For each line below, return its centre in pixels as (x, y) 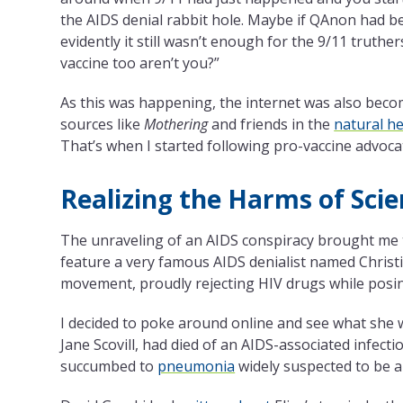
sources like (103, 124)
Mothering (176, 124)
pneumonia (197, 366)
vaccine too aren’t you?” (140, 63)
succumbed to (109, 366)
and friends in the (271, 124)
